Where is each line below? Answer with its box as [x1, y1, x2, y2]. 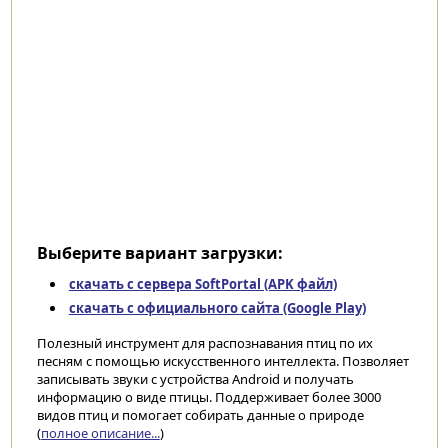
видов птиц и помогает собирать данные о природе [36, 406, 364, 424]
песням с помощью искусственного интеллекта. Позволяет [36, 352, 409, 370]
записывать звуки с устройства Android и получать [36, 370, 354, 388]
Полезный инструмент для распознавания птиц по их [36, 334, 373, 352]
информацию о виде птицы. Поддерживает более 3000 [36, 388, 381, 406]
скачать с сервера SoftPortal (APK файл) [68, 275, 337, 293]
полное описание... [40, 424, 160, 442]
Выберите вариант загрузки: [36, 242, 283, 264]
